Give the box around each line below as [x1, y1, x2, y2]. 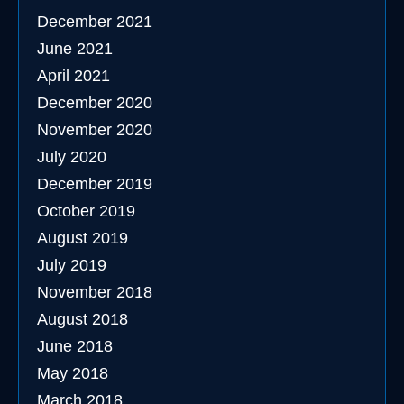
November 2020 [37, 121, 152, 139]
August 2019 [37, 229, 128, 247]
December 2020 [37, 94, 152, 112]
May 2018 [37, 364, 108, 382]
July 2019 [37, 256, 106, 274]
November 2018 [37, 283, 152, 301]
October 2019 [37, 202, 135, 220]
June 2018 [37, 337, 113, 355]
